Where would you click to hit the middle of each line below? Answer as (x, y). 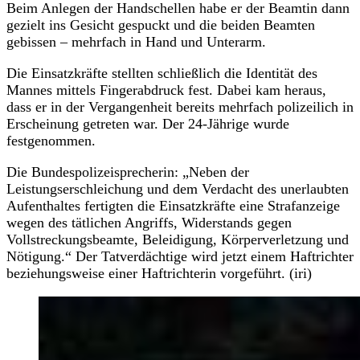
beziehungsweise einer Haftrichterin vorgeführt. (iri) (159, 273)
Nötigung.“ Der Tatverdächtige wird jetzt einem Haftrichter (180, 256)
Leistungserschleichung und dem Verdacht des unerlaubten (178, 188)
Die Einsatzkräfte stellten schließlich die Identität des (162, 73)
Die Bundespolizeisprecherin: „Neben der (128, 172)
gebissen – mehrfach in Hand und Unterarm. (138, 41)
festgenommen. (51, 140)
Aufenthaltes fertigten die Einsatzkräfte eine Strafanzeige (173, 205)
